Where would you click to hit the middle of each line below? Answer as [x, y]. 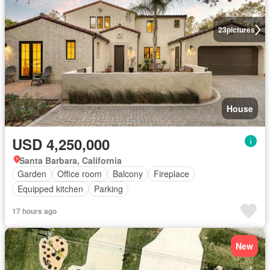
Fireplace [171, 174]
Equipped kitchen [50, 189]
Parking [108, 189]
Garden [32, 174]
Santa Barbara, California [71, 160]
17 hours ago [34, 211]
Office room [80, 174]
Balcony [128, 174]
